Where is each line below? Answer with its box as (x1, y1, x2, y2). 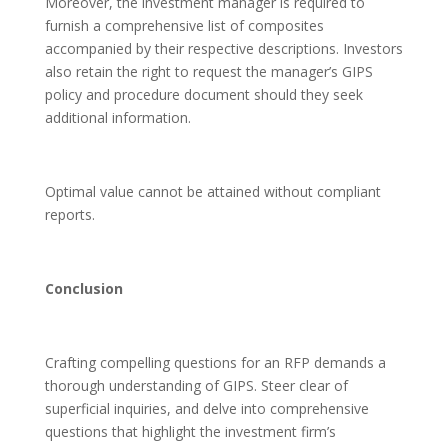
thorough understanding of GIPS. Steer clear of (44, 376, 348, 396)
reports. (44, 205, 95, 225)
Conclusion (44, 279, 123, 299)
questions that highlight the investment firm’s (44, 422, 336, 442)
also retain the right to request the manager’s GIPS (44, 62, 373, 82)
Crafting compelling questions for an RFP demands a (44, 353, 386, 373)
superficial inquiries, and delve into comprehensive (44, 399, 369, 419)
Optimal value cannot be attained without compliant (44, 182, 381, 202)
